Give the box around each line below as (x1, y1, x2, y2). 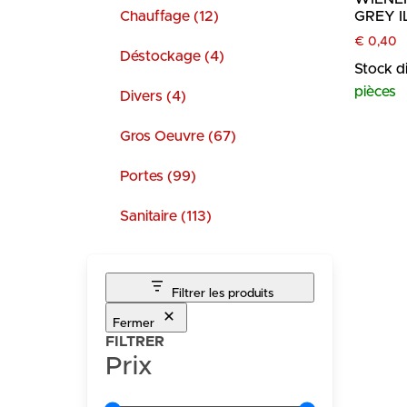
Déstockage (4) (120, 49, 224, 64)
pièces (354, 84, 396, 100)
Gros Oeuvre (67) (120, 129, 236, 144)
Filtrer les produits (172, 287, 273, 300)
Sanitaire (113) (120, 209, 212, 223)
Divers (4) (120, 89, 186, 104)
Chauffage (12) (120, 9, 219, 24)
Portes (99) (120, 169, 196, 184)
